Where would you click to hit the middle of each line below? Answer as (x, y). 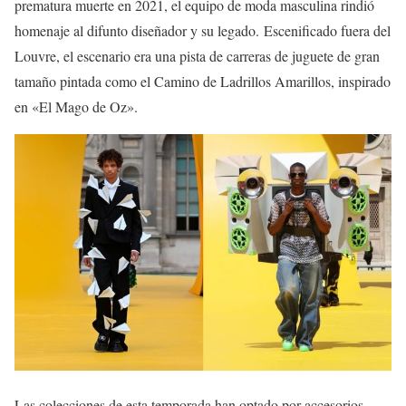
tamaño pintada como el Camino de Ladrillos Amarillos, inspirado (203, 82)
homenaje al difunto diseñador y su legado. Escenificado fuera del (203, 31)
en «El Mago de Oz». (76, 107)
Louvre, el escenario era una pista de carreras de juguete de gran (197, 56)
